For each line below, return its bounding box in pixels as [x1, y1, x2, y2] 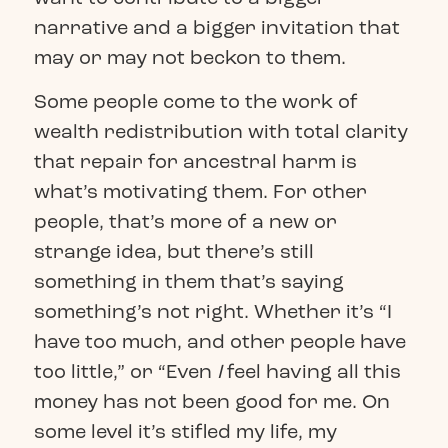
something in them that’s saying [33, 269, 344, 295]
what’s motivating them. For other [33, 179, 367, 205]
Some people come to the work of [33, 89, 358, 115]
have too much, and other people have [33, 329, 406, 355]
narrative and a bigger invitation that [33, 14, 400, 40]
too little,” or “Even [33, 359, 212, 385]
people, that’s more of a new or [33, 209, 337, 235]
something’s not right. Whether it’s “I [33, 299, 392, 325]
